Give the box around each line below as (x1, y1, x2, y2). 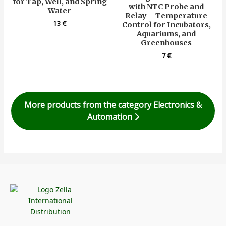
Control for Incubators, (122, 20, 211, 30)
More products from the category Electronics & (24, 99, 202, 110)
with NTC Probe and (129, 2, 204, 12)
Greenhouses (141, 38, 192, 48)
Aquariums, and (137, 29, 196, 39)
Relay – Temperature (125, 11, 208, 21)
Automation (87, 110, 134, 122)
